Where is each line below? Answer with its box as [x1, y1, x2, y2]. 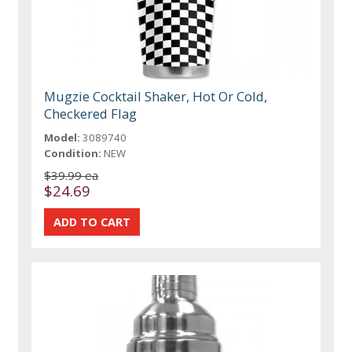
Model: [44, 130, 81, 145]
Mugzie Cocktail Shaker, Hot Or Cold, [44, 87, 268, 106]
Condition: [44, 146, 102, 161]
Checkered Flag [44, 104, 137, 123]
